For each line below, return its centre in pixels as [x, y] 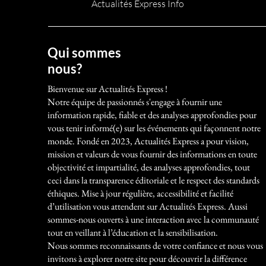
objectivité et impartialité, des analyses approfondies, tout [149, 167]
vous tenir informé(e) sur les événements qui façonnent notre [154, 128]
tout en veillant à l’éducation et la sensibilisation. [134, 232]
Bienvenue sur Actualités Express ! [107, 88]
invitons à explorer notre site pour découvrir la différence [147, 258]
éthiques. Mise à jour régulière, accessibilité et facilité [140, 193]
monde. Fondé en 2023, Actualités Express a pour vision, [148, 141]
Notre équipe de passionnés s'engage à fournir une [135, 102]
